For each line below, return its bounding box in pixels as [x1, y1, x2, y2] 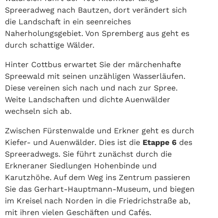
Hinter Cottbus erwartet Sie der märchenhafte [5, 59, 181, 69]
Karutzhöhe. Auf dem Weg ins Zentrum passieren [5, 172, 190, 182]
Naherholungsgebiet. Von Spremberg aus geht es [5, 28, 189, 38]
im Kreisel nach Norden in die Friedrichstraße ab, [5, 196, 190, 205]
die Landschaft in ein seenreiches [5, 17, 131, 26]
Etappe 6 [143, 137, 179, 147]
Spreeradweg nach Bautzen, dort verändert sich [5, 5, 187, 15]
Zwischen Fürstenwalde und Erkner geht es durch [5, 126, 194, 135]
